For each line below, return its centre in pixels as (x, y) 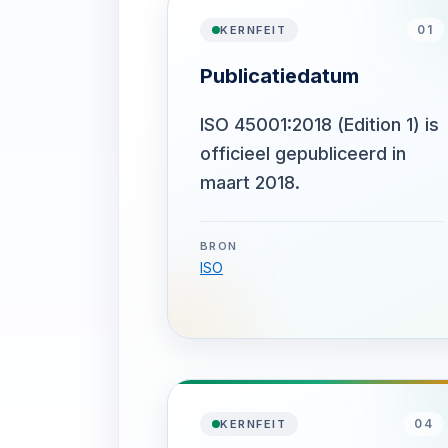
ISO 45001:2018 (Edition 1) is (319, 124)
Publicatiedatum (279, 76)
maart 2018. (250, 182)
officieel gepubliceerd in (303, 153)
